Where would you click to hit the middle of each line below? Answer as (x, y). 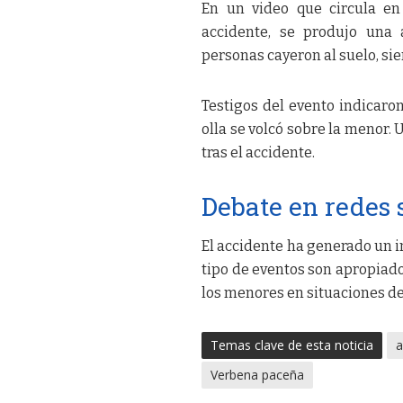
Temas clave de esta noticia (292, 345)
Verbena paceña (258, 375)
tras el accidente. (259, 153)
